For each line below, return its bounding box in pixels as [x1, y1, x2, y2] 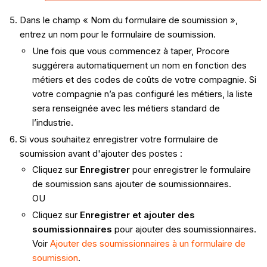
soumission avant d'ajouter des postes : [19, 147, 182, 159]
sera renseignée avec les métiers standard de [32, 102, 220, 114]
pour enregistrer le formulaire [129, 164, 251, 176]
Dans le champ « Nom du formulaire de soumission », [19, 14, 238, 26]
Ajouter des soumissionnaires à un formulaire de [49, 238, 246, 250]
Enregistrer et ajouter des [79, 209, 195, 221]
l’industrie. [32, 116, 73, 128]
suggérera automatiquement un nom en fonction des [32, 59, 247, 71]
